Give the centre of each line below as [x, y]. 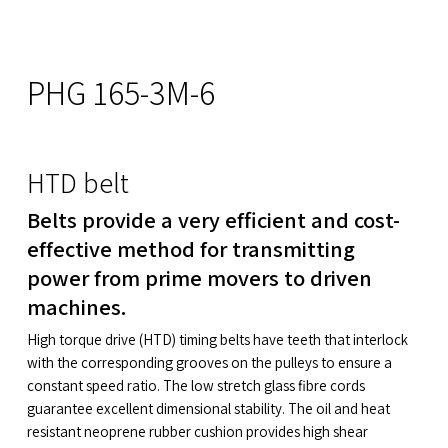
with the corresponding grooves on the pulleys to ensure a [209, 363]
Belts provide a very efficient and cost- [213, 220]
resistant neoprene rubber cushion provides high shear [197, 432]
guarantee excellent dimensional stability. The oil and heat [208, 409]
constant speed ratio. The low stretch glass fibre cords [195, 386]
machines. [76, 307]
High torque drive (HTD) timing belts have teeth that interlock [217, 340]
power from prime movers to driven [199, 278]
